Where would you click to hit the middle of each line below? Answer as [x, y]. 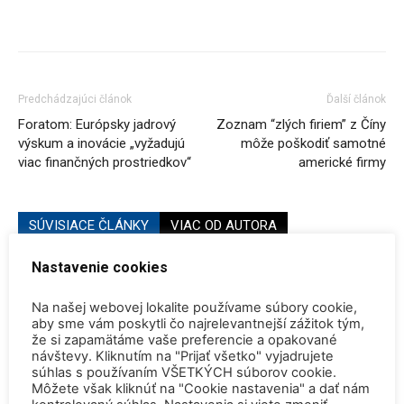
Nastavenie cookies [100, 267]
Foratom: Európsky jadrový [97, 124]
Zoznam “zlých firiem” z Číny [301, 124]
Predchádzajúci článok [75, 99]
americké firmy [342, 162]
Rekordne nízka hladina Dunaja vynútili [245, 359]
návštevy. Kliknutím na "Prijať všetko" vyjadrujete [183, 356]
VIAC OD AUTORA [224, 225]
